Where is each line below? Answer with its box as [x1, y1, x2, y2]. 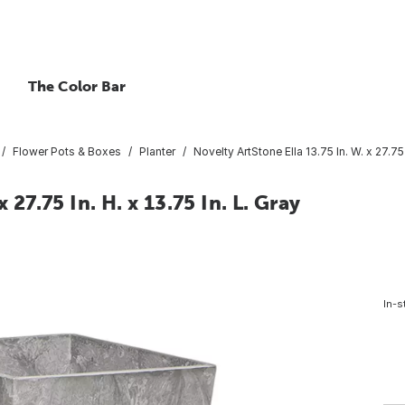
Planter [139, 144, 175, 158]
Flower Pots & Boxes [13, 144, 121, 158]
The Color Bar [28, 78, 126, 94]
